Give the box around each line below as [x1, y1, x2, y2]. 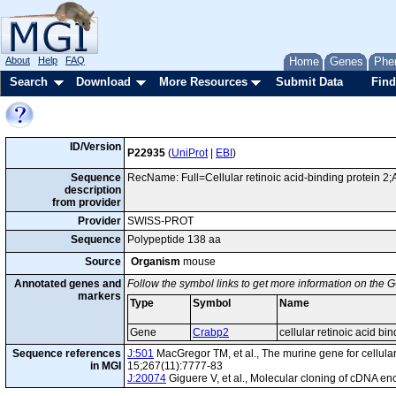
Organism [131, 255, 180, 268]
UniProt [171, 147, 208, 159]
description [65, 184, 121, 196]
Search [10, 75, 48, 88]
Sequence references [12, 347, 121, 360]
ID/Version [70, 141, 121, 153]
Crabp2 [193, 326, 229, 339]
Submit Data [276, 75, 343, 88]
